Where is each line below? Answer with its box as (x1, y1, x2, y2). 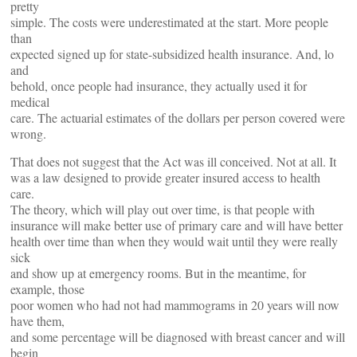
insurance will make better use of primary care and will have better (10, 217, 343, 233)
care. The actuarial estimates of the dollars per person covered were (10, 109, 345, 126)
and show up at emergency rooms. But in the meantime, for (10, 265, 306, 281)
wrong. (10, 125, 46, 142)
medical (10, 93, 49, 110)
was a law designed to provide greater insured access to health (10, 169, 320, 186)
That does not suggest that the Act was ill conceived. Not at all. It (10, 153, 336, 170)
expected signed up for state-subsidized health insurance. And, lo (10, 45, 334, 62)
